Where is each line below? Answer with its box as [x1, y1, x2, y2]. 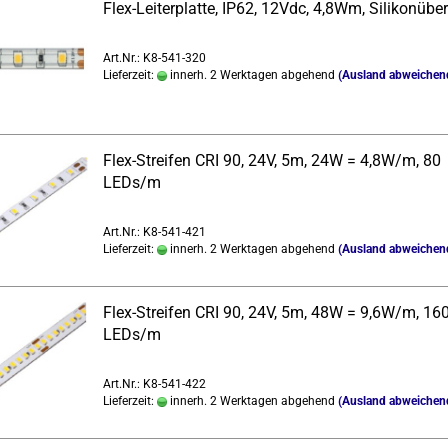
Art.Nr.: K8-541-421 [102, 225, 206, 239]
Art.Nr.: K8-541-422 [102, 377, 206, 391]
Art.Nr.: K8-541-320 [102, 51, 206, 65]
